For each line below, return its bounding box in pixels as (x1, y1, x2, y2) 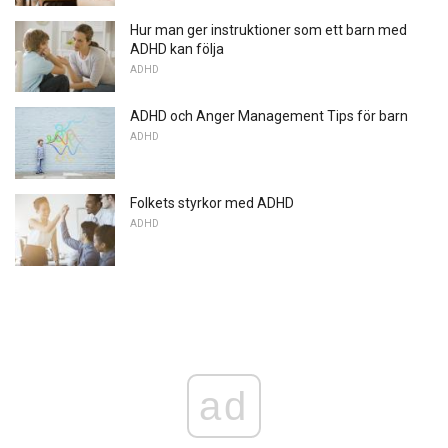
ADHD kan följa (130, 40, 224, 57)
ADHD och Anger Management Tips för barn (130, 108, 408, 125)
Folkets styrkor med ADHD (130, 195, 294, 211)
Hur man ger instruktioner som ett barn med (130, 21, 407, 38)
